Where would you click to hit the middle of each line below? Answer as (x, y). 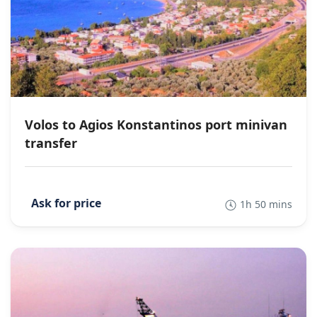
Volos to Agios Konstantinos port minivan (156, 125)
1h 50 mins (266, 204)
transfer (51, 143)
